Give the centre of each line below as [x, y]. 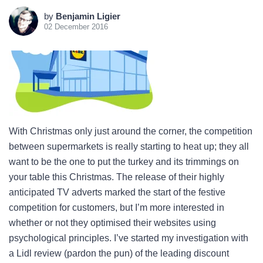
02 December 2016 [76, 27]
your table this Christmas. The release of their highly [117, 177]
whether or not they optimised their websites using [112, 223]
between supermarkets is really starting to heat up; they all [129, 146]
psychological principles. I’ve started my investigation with [129, 238]
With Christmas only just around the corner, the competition [131, 131]
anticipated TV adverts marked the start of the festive [117, 192]
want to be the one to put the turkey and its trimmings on [124, 162]
